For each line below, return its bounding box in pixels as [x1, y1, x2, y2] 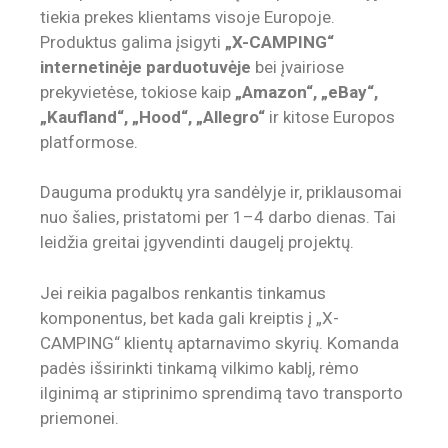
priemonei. [40, 407, 119, 428]
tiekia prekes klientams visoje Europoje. [40, 6, 335, 27]
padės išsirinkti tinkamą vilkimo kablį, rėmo [40, 357, 359, 378]
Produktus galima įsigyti [40, 31, 225, 52]
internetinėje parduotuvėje [40, 56, 251, 77]
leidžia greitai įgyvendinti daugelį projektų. [40, 232, 354, 253]
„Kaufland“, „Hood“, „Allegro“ [40, 106, 265, 127]
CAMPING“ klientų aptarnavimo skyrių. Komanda [40, 332, 399, 353]
